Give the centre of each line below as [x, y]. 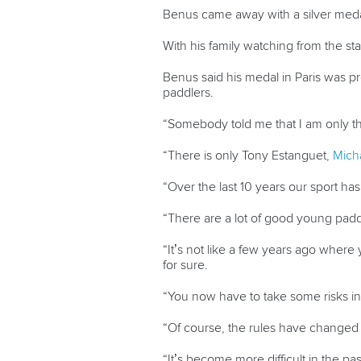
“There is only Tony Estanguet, [248, 156]
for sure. [185, 266]
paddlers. [188, 93]
